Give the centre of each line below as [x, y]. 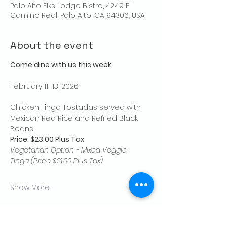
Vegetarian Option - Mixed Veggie [69, 150]
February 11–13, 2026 [44, 86]
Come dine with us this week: [62, 65]
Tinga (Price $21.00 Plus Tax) [56, 161]
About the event [52, 45]
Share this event [51, 218]
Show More [30, 188]
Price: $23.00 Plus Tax [47, 140]
